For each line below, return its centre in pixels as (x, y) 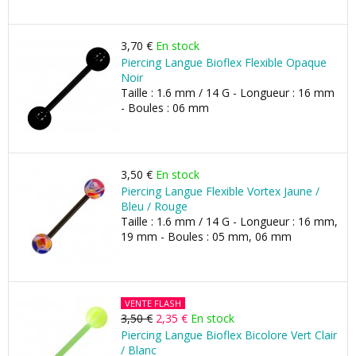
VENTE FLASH (153, 303)
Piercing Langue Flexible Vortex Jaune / (220, 191)
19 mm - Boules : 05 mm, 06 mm (206, 236)
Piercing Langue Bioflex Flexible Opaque (224, 62)
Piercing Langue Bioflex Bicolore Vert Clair (229, 335)
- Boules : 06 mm (165, 108)
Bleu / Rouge (154, 206)
